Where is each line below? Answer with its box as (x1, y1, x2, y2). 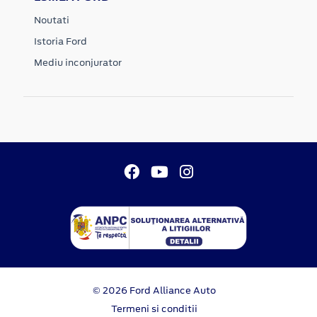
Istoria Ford (34, 34, 87, 48)
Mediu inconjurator (34, 55, 122, 69)
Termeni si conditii (111, 301, 197, 316)
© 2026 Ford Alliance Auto (93, 283, 216, 297)
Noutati (34, 13, 69, 27)
